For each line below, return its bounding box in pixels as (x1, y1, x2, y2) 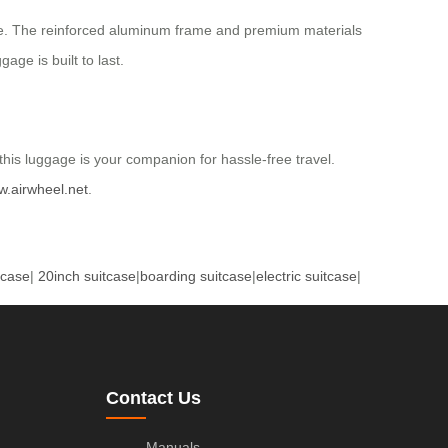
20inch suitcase (38, 267, 136, 284)
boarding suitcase (140, 267, 252, 284)
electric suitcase (256, 267, 357, 284)
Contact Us (106, 387, 201, 408)
